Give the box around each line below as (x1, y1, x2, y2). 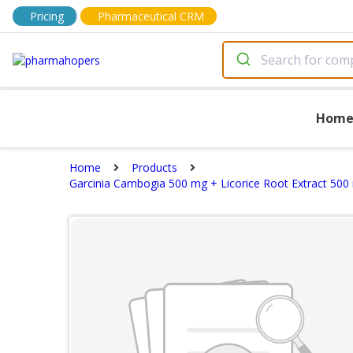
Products (132, 160, 177, 175)
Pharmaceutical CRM (98, 9, 204, 24)
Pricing (30, 9, 64, 24)
